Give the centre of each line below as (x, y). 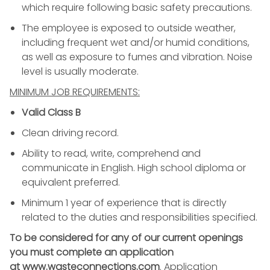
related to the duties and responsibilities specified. (140, 217)
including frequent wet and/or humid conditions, (136, 42)
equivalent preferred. (71, 182)
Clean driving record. (70, 133)
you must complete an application (92, 252)
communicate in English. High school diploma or (134, 168)
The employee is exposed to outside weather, (129, 28)
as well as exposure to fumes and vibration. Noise (137, 57)
